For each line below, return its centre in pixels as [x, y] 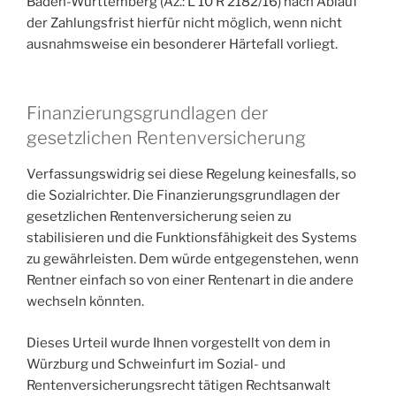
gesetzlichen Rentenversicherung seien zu [159, 217]
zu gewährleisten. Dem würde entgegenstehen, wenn [193, 259]
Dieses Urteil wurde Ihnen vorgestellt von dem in [179, 343]
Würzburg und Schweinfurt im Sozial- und [156, 364]
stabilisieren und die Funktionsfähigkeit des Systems [192, 238]
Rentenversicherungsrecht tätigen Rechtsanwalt [179, 385]
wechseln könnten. [85, 302]
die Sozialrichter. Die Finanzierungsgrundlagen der [183, 196]
